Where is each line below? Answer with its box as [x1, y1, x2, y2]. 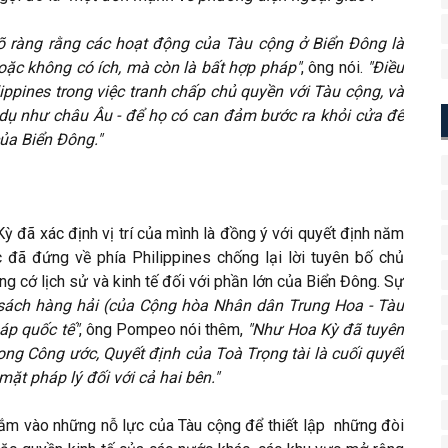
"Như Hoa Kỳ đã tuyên [247, 320, 405, 339]
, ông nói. [300, 58, 368, 77]
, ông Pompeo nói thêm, [78, 320, 248, 339]
